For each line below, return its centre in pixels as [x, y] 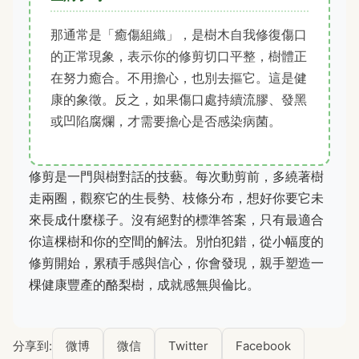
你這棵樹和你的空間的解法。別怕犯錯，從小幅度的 [176, 242]
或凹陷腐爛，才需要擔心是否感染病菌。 [166, 121]
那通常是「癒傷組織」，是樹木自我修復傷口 [179, 35]
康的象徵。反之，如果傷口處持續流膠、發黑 [179, 100]
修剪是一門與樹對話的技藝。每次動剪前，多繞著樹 [176, 177]
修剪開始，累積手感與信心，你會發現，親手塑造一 [176, 263]
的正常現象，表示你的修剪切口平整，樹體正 [179, 56]
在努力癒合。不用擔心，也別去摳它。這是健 [179, 78]
